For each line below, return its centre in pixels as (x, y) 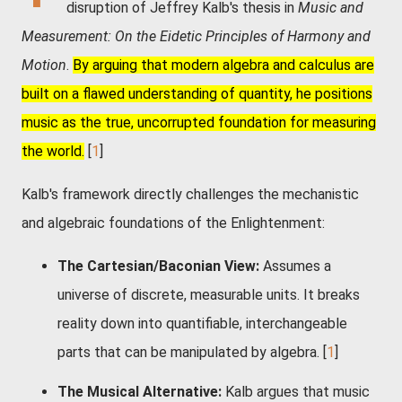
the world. (53, 151)
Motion (44, 65)
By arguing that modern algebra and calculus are (223, 65)
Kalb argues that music (296, 392)
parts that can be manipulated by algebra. (188, 352)
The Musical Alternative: (140, 392)
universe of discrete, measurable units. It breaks (209, 295)
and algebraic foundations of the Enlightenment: (173, 223)
